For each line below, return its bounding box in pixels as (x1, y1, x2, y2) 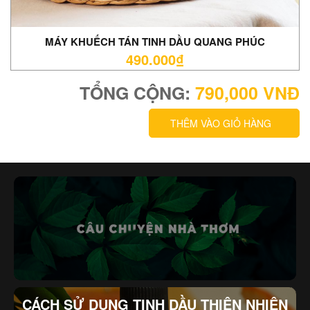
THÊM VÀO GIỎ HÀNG (170, 116, 271, 130)
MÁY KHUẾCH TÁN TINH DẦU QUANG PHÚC (45, 33, 265, 49)
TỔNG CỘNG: (80, 80, 195, 105)
